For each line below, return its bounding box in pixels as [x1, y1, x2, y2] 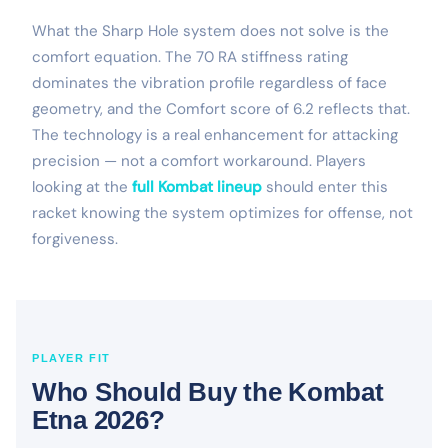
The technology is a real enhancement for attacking [32, 124, 398, 145]
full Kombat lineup [132, 176, 262, 197]
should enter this [262, 176, 388, 197]
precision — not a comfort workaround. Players [32, 150, 366, 171]
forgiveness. [32, 228, 118, 249]
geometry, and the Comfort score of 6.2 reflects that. [32, 98, 410, 119]
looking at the [32, 176, 132, 197]
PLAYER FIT [32, 351, 111, 364]
